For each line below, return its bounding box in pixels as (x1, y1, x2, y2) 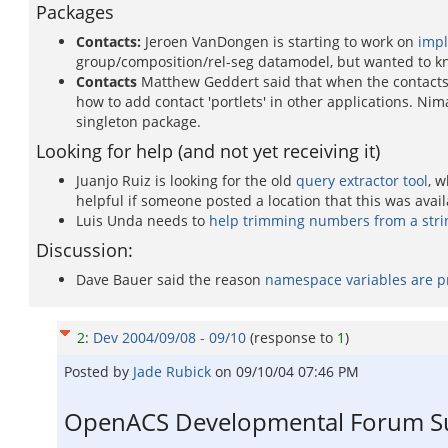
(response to (250, 328, 337, 347)
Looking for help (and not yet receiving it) (36, 139, 380, 163)
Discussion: (36, 238, 133, 262)
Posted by (64, 362, 133, 381)
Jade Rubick (133, 362, 215, 381)
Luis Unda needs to (76, 211, 209, 230)
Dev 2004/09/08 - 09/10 (93, 328, 246, 347)
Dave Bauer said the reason (76, 270, 265, 289)
